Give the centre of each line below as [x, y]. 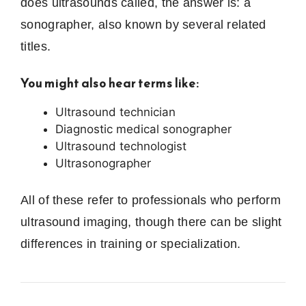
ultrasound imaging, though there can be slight [151, 222]
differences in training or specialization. [131, 244]
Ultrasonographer [103, 163]
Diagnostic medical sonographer [143, 129]
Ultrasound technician [115, 112]
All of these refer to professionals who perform [151, 200]
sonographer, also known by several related [143, 24]
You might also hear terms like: [110, 83]
